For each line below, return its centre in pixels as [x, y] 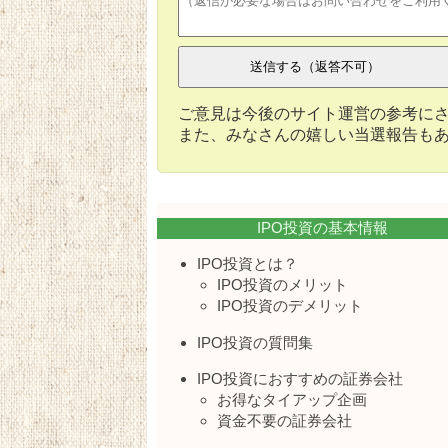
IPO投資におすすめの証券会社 [300, 378]
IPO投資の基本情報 [322, 227]
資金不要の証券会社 [284, 420]
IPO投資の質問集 [255, 342]
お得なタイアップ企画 [292, 399]
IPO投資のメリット [282, 285]
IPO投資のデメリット [290, 306]
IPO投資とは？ [247, 264]
